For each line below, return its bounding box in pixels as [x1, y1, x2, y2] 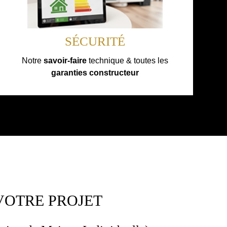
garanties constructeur [51, 68, 139, 77]
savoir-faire [43, 56, 87, 65]
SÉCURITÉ [64, 34, 125, 48]
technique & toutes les [86, 56, 168, 65]
